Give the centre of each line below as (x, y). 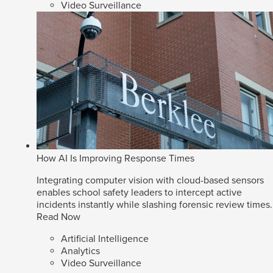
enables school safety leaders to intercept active (139, 193)
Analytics (80, 251)
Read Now (58, 217)
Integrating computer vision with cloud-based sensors (150, 181)
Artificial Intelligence (105, 239)
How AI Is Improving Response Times (115, 159)
